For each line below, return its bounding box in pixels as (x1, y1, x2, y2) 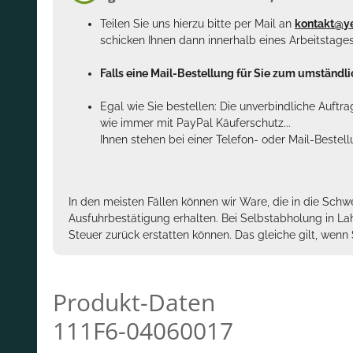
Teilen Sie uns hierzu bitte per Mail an (100, 17, 295, 30)
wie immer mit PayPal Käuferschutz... (100, 116, 291, 129)
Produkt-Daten (53, 285, 215, 318)
